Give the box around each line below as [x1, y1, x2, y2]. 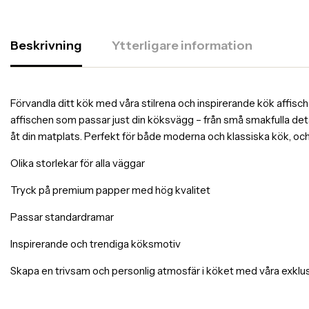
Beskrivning [10, 38, 82, 53]
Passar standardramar [10, 210, 114, 223]
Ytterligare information [112, 38, 252, 53]
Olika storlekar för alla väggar [10, 157, 145, 170]
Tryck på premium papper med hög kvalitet [10, 183, 210, 197]
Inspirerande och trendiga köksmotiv [10, 237, 181, 250]
